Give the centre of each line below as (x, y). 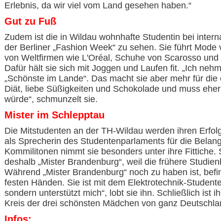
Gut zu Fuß (30, 21)
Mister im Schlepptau (55, 115)
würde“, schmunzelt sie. (51, 99)
